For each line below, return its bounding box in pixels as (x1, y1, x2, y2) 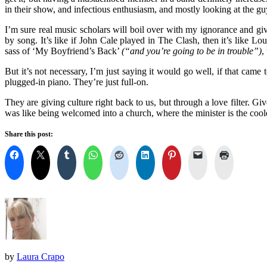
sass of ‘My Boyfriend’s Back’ (5, 46, 122, 57)
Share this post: (5, 130, 53, 139)
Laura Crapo (17, 252, 64, 262)
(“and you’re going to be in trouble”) (122, 46, 262, 57)
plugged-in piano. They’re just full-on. (5, 77, 148, 88)
